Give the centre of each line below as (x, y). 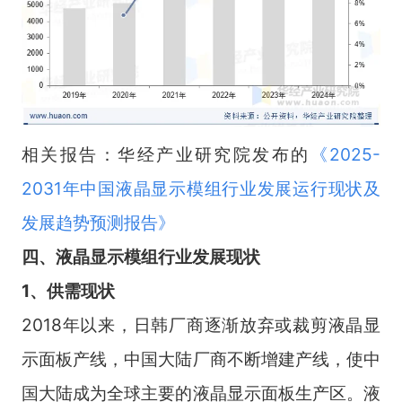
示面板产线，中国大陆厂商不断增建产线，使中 (201, 359)
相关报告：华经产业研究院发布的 (166, 155)
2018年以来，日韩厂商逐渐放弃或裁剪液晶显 (201, 325)
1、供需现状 (68, 291)
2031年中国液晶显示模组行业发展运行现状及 (201, 189)
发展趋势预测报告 (89, 223)
